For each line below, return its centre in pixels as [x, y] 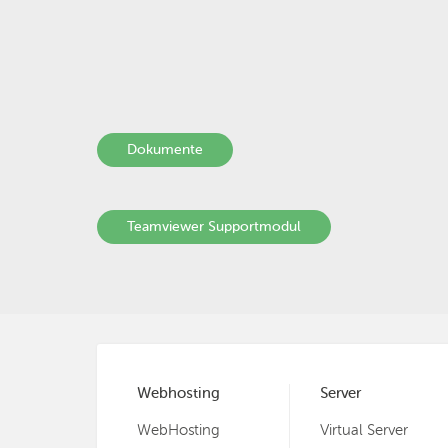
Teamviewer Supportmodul [214, 227]
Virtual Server [364, 430]
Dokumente [165, 150]
